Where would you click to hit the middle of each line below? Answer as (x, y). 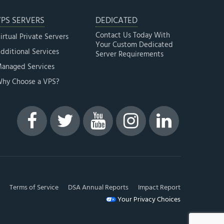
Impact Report (159, 187)
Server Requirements (129, 54)
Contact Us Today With (133, 35)
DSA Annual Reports (98, 187)
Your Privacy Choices (148, 199)
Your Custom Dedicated (134, 45)
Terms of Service (34, 187)
